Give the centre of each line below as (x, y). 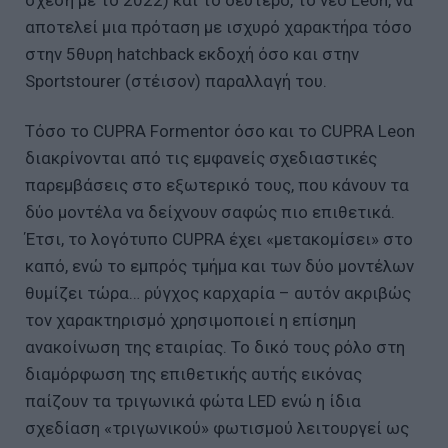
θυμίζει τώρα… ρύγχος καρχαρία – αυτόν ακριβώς (218, 292)
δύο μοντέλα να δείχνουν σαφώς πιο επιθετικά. (210, 211)
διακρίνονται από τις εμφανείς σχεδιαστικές (201, 157)
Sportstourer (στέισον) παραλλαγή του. (176, 80)
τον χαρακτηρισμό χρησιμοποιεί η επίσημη (190, 319)
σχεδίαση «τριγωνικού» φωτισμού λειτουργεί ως (217, 427)
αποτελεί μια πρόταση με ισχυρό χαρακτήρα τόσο (218, 26)
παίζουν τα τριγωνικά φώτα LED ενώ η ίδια (193, 400)
